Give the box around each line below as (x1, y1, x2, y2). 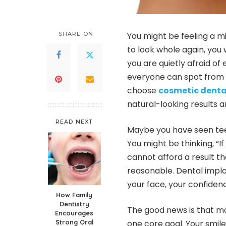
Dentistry (59, 199, 89, 208)
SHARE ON (59, 30, 93, 37)
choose (127, 84, 158, 96)
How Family (56, 190, 92, 199)
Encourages (55, 208, 93, 217)
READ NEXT (55, 118, 93, 125)
